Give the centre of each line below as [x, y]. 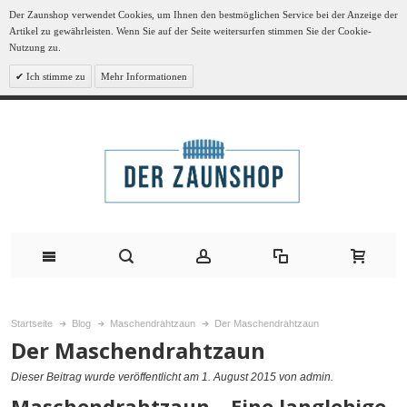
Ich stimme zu [55, 76]
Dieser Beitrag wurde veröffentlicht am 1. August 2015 [144, 377]
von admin [303, 377]
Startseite [32, 324]
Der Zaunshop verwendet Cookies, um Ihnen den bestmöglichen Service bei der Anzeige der [203, 15]
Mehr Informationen [144, 76]
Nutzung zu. [35, 47]
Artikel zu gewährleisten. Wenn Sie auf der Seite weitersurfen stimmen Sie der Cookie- [190, 31]
